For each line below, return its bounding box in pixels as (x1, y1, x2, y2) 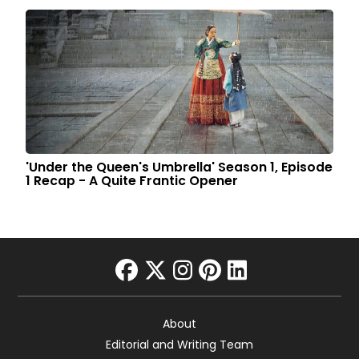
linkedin (226, 278, 313, 309)
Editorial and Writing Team (106, 337, 253, 353)
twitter (143, 278, 216, 309)
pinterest (198, 278, 299, 309)
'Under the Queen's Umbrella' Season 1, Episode (26, 158, 333, 176)
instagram (171, 278, 290, 309)
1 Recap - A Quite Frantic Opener (26, 171, 239, 190)
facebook (114, 278, 220, 309)
